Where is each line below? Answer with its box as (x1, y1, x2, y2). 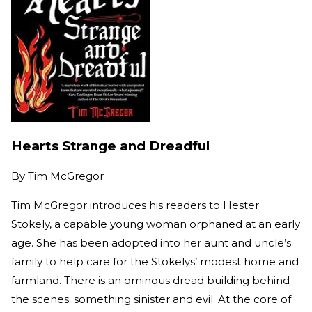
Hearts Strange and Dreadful (11, 137, 210, 154)
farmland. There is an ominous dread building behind (11, 274, 290, 288)
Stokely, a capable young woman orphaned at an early (11, 217, 300, 231)
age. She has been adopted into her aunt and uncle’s (11, 236, 291, 250)
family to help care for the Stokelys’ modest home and (11, 255, 299, 269)
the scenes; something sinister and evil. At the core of (11, 292, 291, 306)
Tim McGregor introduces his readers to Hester (11, 198, 259, 212)
